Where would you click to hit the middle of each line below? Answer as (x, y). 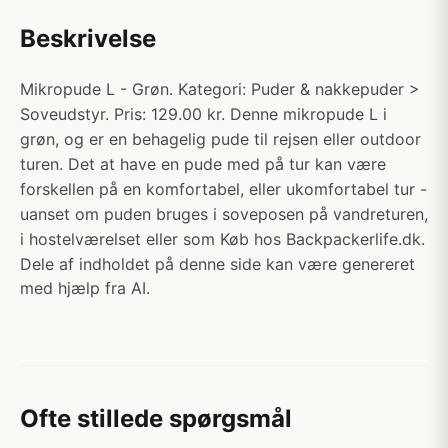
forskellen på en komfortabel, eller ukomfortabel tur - (223, 189)
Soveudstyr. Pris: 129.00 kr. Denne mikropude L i (203, 114)
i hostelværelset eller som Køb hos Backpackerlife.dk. (222, 239)
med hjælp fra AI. (85, 288)
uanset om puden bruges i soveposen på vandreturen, (224, 214)
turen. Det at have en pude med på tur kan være (203, 164)
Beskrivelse (88, 38)
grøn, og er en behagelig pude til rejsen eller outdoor (220, 139)
